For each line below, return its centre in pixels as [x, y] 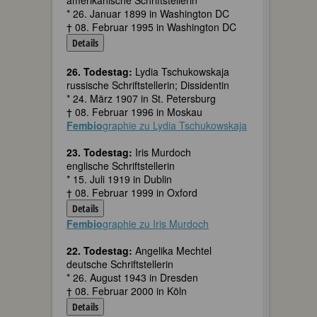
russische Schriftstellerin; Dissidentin [148, 85]
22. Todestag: [99, 250]
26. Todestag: [99, 71]
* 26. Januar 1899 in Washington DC [148, 13]
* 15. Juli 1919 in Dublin [119, 179]
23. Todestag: [99, 152]
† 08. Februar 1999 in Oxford [132, 192]
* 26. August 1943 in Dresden [132, 277]
